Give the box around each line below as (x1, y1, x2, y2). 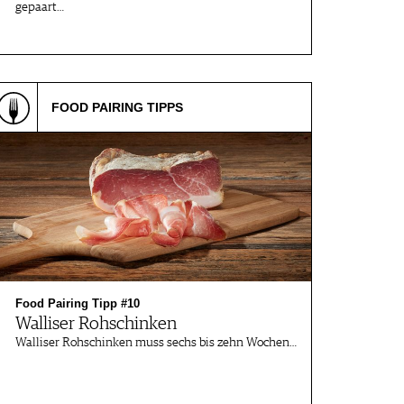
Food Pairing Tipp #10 (15, 297, 140, 310)
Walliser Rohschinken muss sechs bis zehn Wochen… (15, 336, 297, 349)
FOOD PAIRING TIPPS (51, 100, 183, 115)
